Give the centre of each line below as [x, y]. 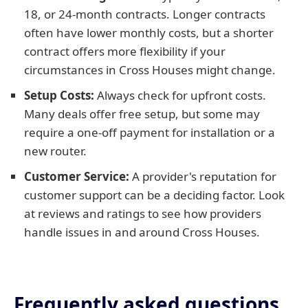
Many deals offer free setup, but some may [142, 114]
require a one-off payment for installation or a [150, 132]
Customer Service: [77, 176]
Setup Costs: [59, 95]
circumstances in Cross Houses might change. [150, 70]
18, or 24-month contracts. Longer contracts [145, 14]
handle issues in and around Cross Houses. [142, 232]
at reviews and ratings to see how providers [143, 213]
